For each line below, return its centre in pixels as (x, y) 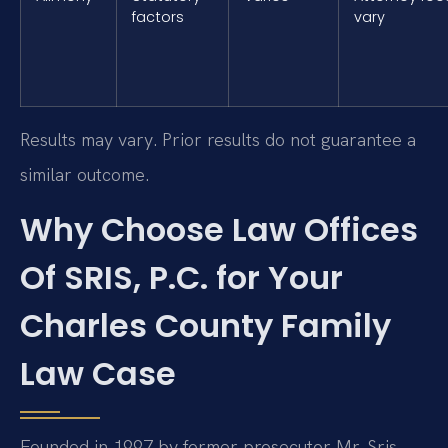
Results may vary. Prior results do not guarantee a (218, 139)
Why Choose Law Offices (219, 230)
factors (158, 16)
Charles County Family (205, 326)
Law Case (98, 374)
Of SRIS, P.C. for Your (181, 278)
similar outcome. (84, 174)
